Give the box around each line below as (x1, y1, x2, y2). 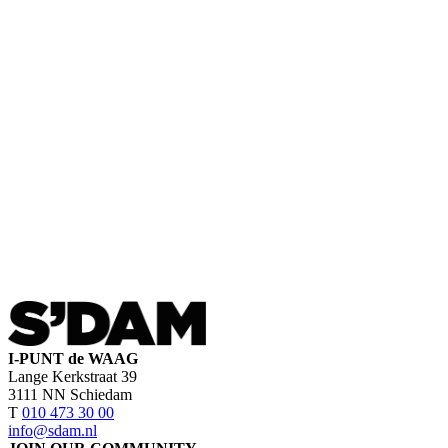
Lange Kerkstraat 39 (8, 367, 137, 385)
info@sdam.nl (8, 421, 97, 439)
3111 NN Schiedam (8, 385, 132, 403)
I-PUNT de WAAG (8, 349, 138, 367)
